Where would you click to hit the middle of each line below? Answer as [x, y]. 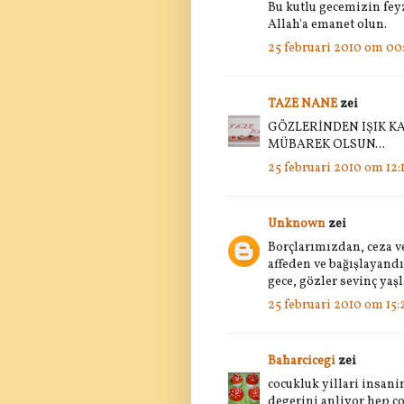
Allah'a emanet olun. [327, 24]
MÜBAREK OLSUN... [326, 144]
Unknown [297, 224]
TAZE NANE [303, 104]
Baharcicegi [302, 361]
